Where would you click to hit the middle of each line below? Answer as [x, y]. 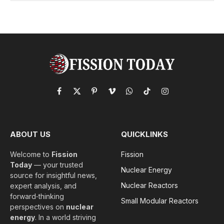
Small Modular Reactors [160, 200]
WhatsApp [146, 95]
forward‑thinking [37, 196]
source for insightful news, [53, 175]
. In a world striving [65, 217]
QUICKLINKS [144, 134]
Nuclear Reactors [149, 185]
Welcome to [31, 154]
